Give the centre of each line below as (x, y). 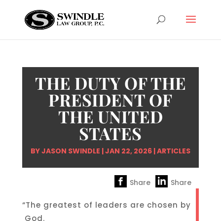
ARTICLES (173, 151)
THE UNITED (110, 116)
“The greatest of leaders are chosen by (106, 205)
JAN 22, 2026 (128, 151)
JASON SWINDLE (71, 151)
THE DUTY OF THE (110, 83)
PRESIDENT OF (110, 100)
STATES (110, 133)
